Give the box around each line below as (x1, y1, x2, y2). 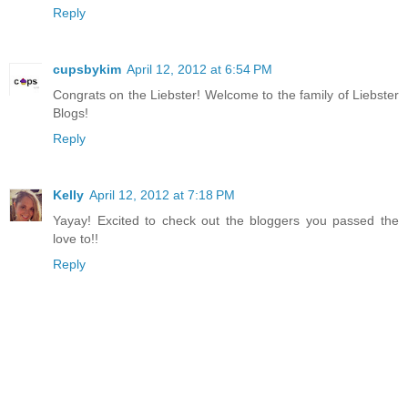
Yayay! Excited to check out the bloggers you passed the (53, 213, 399, 229)
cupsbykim (53, 62, 121, 77)
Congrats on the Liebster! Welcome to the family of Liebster (53, 87, 399, 103)
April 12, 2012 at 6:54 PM (127, 62, 272, 77)
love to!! (53, 231, 98, 247)
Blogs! (53, 106, 88, 121)
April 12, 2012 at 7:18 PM (89, 188, 235, 203)
